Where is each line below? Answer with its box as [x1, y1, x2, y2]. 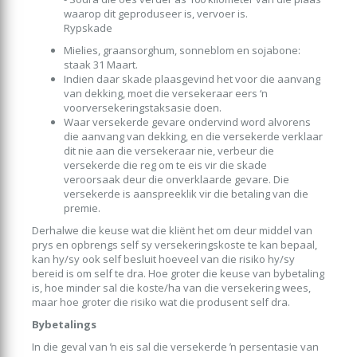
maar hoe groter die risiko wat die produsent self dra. [32, 294, 290, 309]
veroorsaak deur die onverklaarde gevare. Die [64, 171, 289, 186]
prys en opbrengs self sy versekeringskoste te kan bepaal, [32, 237, 317, 252]
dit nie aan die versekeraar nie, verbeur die [64, 143, 274, 158]
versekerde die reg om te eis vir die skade [64, 157, 267, 172]
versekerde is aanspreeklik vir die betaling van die [64, 186, 308, 201]
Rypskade [64, 20, 112, 35]
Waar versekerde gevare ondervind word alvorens [64, 114, 311, 129]
